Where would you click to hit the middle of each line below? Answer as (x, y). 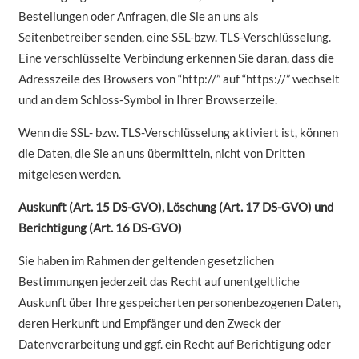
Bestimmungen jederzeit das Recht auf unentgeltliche (159, 281)
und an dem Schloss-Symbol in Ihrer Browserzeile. (147, 99)
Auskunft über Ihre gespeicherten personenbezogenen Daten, (179, 302)
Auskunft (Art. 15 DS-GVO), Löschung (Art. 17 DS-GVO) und (175, 206)
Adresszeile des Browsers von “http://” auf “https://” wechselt (179, 78)
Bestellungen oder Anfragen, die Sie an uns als (138, 16)
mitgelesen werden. (69, 173)
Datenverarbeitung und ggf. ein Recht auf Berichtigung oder (174, 343)
